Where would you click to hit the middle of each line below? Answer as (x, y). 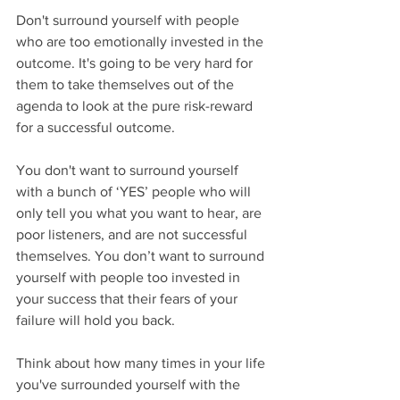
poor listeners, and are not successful (133, 235)
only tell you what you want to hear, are (141, 213)
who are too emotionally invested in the (142, 42)
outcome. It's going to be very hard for (136, 63)
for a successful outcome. (96, 128)
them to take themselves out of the (127, 85)
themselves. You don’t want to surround (142, 256)
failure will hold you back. (96, 321)
